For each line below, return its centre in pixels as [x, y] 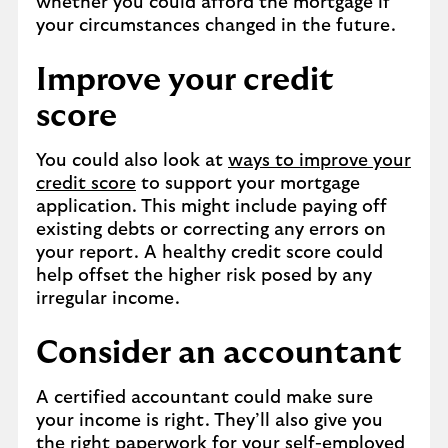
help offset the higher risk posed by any [204, 276]
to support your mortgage [248, 184]
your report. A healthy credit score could [209, 253]
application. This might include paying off [211, 207]
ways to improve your [319, 161]
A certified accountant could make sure [204, 398]
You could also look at [132, 161]
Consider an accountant [219, 353]
